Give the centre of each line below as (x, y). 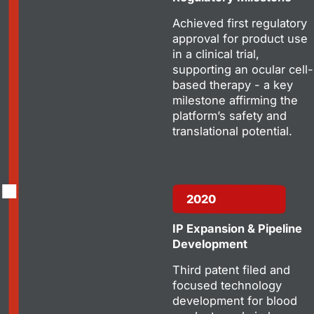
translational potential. (232, 131)
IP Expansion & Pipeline (237, 228)
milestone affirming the (235, 100)
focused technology (227, 285)
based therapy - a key (233, 84)
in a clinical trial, (216, 54)
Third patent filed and (231, 269)
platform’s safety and (230, 115)
